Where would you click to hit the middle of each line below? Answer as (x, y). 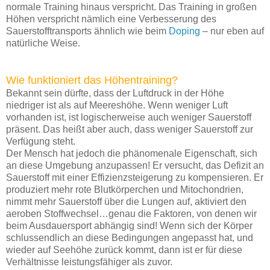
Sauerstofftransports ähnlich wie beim (87, 31)
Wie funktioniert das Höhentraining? (92, 80)
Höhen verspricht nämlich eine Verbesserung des (111, 19)
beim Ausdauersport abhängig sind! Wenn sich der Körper (129, 225)
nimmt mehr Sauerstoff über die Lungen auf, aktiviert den (126, 201)
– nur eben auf (232, 31)
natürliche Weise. (43, 43)
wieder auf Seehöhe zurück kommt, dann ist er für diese (124, 250)
